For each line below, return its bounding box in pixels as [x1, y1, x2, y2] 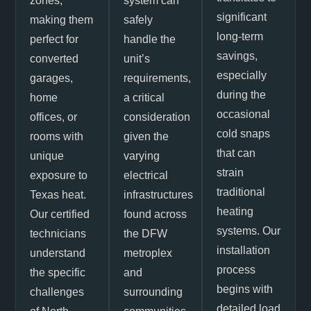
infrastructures [123, 188, 193, 201]
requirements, [123, 72, 191, 84]
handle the [123, 33, 176, 45]
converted [30, 52, 79, 65]
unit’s [123, 52, 150, 65]
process [217, 263, 256, 276]
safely [123, 13, 153, 26]
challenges [30, 285, 85, 298]
